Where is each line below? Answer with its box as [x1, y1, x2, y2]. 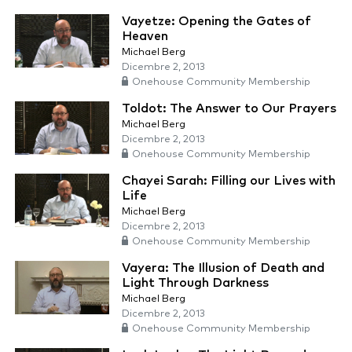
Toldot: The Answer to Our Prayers [122, 102, 336, 115]
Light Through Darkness [122, 277, 269, 290]
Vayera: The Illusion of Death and [122, 262, 324, 275]
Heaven [122, 30, 168, 43]
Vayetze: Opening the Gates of [122, 15, 311, 28]
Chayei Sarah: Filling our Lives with [122, 174, 335, 188]
